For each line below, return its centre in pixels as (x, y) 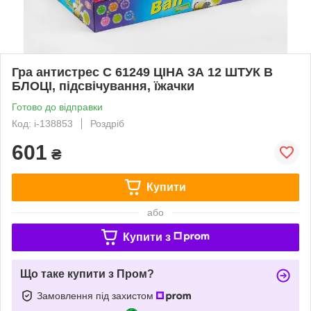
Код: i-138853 (42, 123)
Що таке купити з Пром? (87, 274)
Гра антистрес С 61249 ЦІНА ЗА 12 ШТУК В (142, 72)
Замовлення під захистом (96, 295)
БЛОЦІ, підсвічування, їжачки (103, 86)
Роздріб (107, 123)
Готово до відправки (57, 107)
